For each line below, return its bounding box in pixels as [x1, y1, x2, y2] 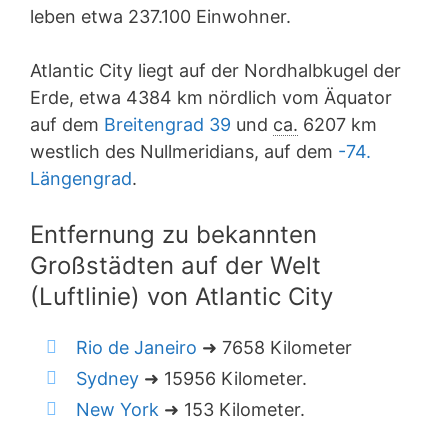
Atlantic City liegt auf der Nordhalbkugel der [30, 60, 401, 81]
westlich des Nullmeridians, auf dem [30, 141, 338, 162]
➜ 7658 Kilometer [197, 337, 352, 358]
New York [76, 399, 159, 420]
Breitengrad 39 [104, 114, 231, 135]
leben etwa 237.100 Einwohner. [30, 6, 291, 27]
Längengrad [30, 168, 132, 189]
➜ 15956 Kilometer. [139, 368, 307, 389]
